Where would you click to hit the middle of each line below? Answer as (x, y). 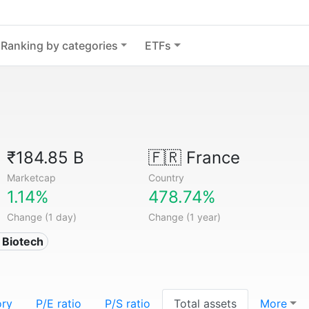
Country (166, 178)
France (210, 158)
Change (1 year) (184, 217)
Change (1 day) (42, 217)
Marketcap (32, 178)
